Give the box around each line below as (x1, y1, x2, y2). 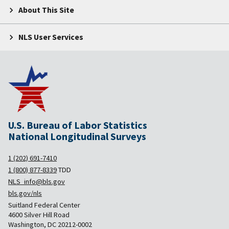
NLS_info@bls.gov (8, 176, 65, 186)
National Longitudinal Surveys (15, 129, 146, 143)
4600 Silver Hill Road (8, 210, 70, 219)
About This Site (18, 5, 74, 15)
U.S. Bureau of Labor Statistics (16, 118, 147, 131)
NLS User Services (18, 32, 83, 42)
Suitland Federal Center (8, 200, 80, 210)
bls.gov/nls (8, 188, 42, 198)
